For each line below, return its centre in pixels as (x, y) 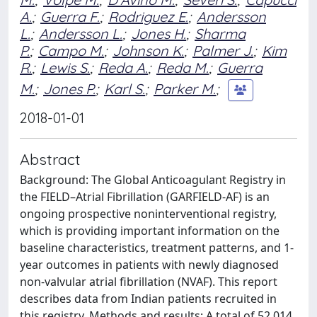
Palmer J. (223, 51)
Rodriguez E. (148, 17)
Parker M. (185, 88)
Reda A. (123, 68)
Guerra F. (70, 17)
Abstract (50, 159)
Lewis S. (65, 68)
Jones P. (69, 88)
